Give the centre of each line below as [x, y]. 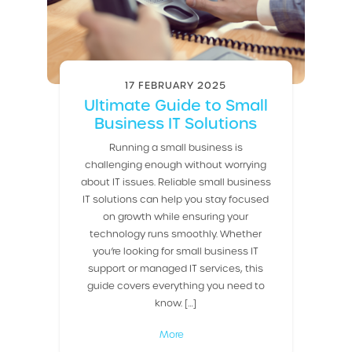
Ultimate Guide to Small [176, 104]
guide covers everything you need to [176, 285]
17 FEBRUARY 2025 [176, 84]
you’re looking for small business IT [176, 250]
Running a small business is [176, 147]
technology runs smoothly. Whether [176, 233]
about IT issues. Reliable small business [176, 181]
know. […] [176, 302]
